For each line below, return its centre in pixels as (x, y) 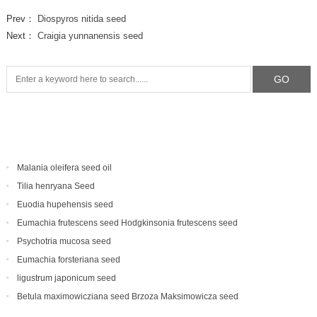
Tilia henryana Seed (56, 186)
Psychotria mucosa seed (64, 242)
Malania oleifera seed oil (64, 168)
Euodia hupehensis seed (65, 205)
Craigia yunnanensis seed (90, 36)
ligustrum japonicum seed (66, 278)
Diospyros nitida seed (81, 19)
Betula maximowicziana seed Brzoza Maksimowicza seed (127, 297)
